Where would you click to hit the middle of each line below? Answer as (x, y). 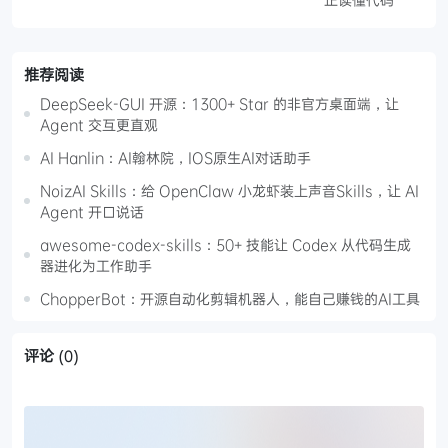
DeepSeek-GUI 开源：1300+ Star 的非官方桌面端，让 (219, 104)
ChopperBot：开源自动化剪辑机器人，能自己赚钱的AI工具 (230, 299)
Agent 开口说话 (92, 212)
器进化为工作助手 (96, 266)
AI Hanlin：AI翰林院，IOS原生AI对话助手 (175, 158)
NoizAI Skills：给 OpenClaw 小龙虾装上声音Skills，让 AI (229, 191)
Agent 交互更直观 (99, 125)
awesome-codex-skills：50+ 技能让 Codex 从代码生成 (225, 245)
